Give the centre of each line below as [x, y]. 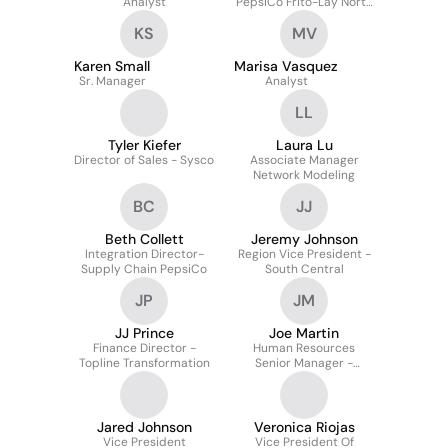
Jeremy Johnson [304, 239]
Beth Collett [144, 239]
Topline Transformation [144, 363]
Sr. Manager [112, 81]
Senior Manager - [304, 363]
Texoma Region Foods [304, 378]
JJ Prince [144, 333]
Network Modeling [304, 175]
